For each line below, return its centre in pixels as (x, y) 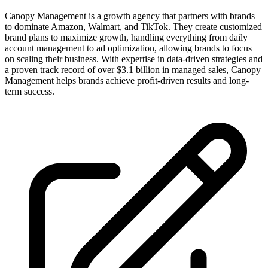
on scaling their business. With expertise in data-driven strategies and (134, 59)
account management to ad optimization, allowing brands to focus (128, 48)
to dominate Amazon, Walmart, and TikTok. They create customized (133, 26)
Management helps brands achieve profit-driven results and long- (127, 80)
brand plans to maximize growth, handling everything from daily (126, 37)
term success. (30, 91)
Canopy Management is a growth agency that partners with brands (130, 16)
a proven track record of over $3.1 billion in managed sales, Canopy (133, 69)
